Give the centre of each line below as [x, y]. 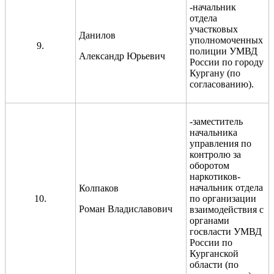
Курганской [214, 253]
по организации [223, 198]
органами [209, 220]
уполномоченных [226, 40]
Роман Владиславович [126, 209]
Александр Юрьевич [122, 56]
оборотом [209, 165]
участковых [214, 29]
